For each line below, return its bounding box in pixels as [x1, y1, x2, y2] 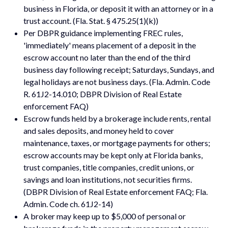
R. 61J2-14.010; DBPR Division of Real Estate [23, 89, 182, 99]
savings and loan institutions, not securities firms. [23, 174, 192, 184]
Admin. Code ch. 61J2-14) [23, 198, 113, 209]
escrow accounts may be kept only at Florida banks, [23, 150, 203, 160]
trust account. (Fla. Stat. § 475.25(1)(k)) [23, 15, 159, 25]
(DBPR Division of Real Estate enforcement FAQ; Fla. [23, 186, 208, 196]
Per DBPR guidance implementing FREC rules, [23, 27, 183, 38]
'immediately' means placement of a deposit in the [23, 40, 196, 50]
